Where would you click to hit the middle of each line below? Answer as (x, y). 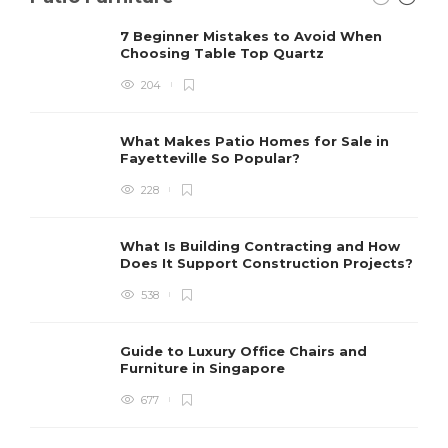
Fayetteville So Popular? (212, 157)
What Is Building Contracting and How (260, 245)
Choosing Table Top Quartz (224, 52)
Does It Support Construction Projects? (268, 262)
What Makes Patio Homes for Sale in (254, 140)
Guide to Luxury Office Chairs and (243, 350)
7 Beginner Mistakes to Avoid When (251, 35)
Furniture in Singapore (204, 367)
